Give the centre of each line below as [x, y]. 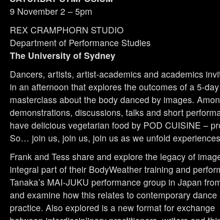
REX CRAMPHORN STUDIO [67, 30]
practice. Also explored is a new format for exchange [112, 208]
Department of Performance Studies [80, 43]
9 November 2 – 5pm [51, 11]
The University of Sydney [63, 55]
